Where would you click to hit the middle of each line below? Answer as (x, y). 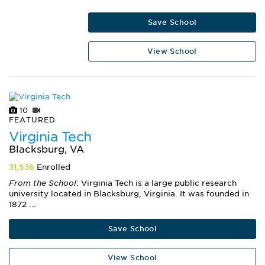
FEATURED (33, 120)
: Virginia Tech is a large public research (156, 183)
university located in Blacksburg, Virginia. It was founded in (129, 194)
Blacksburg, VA (46, 150)
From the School (43, 183)
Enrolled (52, 167)
